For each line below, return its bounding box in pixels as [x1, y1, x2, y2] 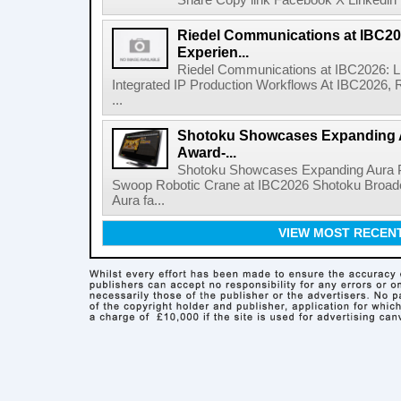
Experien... [177, 44, 249, 60]
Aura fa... [112, 193, 165, 208]
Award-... [177, 144, 236, 160]
